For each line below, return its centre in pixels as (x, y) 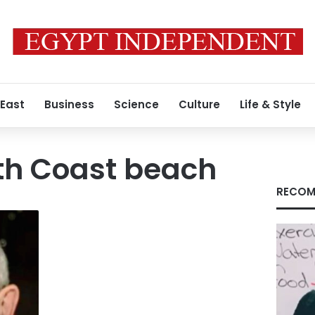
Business (69, 104)
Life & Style (270, 104)
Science (136, 104)
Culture (199, 104)
